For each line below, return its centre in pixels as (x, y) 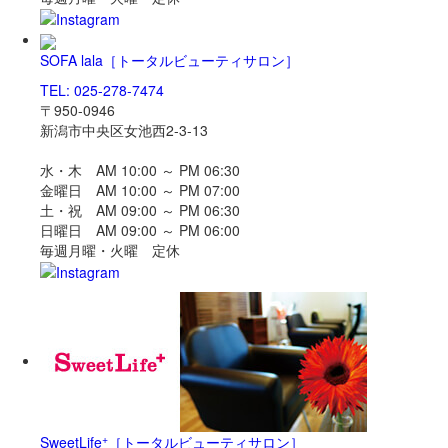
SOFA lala (71, 59)
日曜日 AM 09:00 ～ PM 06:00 (140, 229)
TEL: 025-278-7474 (102, 89)
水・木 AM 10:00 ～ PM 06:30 (140, 169)
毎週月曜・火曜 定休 (110, 249)
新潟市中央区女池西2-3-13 (124, 129)
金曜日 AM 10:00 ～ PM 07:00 (140, 189)
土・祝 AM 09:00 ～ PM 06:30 (140, 209)
